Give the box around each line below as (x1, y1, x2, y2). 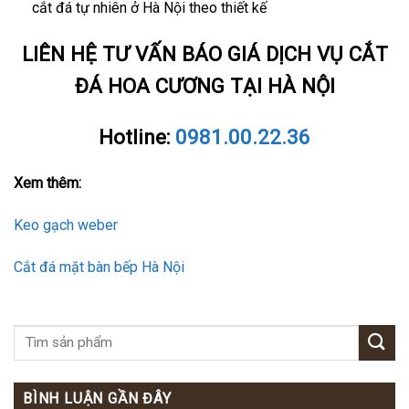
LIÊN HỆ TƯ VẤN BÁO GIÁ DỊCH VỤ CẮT (21, 41, 388, 66)
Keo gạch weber (14, 216, 118, 235)
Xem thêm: (14, 174, 81, 193)
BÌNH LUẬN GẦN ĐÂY (23, 389, 172, 407)
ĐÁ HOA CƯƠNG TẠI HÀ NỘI (74, 73, 335, 98)
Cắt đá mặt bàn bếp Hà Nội (14, 257, 184, 276)
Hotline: (99, 124, 175, 149)
